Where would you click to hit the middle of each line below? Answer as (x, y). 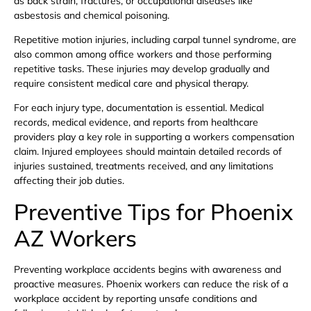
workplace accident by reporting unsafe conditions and (135, 298)
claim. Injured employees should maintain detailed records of (148, 152)
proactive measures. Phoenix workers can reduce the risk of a (151, 284)
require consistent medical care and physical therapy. (131, 83)
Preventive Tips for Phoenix (153, 211)
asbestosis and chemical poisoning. (92, 15)
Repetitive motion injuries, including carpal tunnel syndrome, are (155, 39)
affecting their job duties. (69, 181)
